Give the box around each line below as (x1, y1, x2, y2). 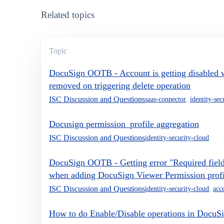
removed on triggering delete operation (49, 80, 190, 90)
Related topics (41, 9, 94, 20)
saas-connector (145, 95, 186, 103)
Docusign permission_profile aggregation (49, 118, 199, 129)
